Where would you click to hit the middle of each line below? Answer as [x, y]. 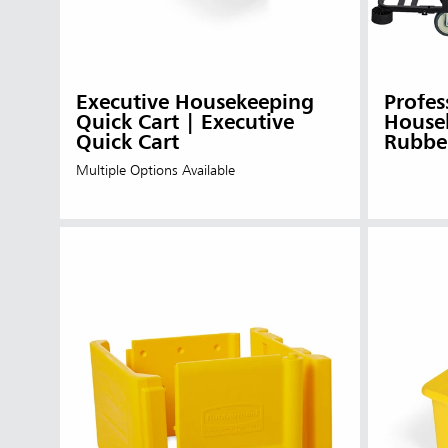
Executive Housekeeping [195, 103]
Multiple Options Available [155, 170]
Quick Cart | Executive [185, 123]
